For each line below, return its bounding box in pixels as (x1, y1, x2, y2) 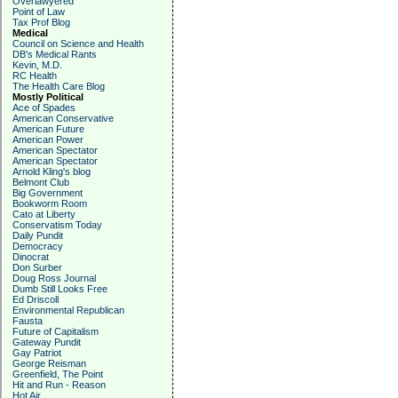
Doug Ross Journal (12, 273, 96, 283)
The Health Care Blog (12, 81, 105, 92)
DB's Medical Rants (12, 49, 97, 60)
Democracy (12, 241, 63, 251)
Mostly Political (12, 92, 84, 102)
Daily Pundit (12, 230, 63, 241)
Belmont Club (12, 177, 69, 187)
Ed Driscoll (12, 294, 59, 305)
